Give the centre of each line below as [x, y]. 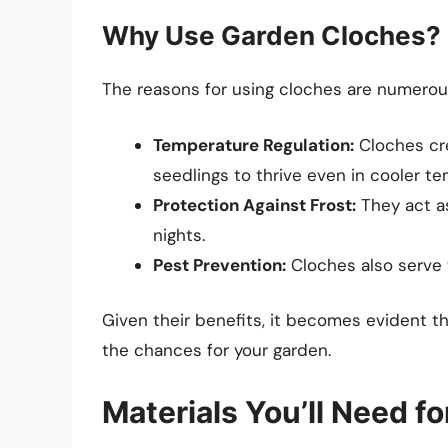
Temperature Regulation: [253, 144]
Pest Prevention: [219, 264]
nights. [179, 234]
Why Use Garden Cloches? [271, 36]
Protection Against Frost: [254, 204]
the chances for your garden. [216, 350]
